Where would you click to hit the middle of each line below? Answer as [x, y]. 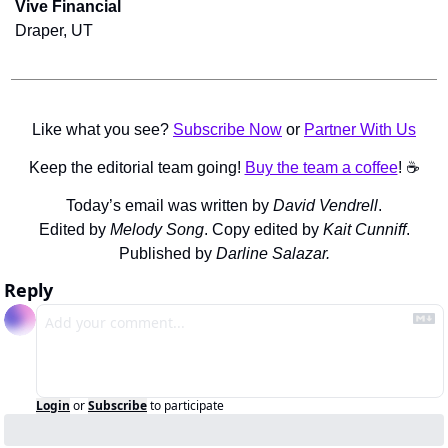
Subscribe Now [227, 130]
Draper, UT [54, 31]
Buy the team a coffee [321, 168]
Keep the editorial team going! [136, 168]
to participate [187, 406]
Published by [167, 254]
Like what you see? [102, 130]
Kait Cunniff [364, 230]
